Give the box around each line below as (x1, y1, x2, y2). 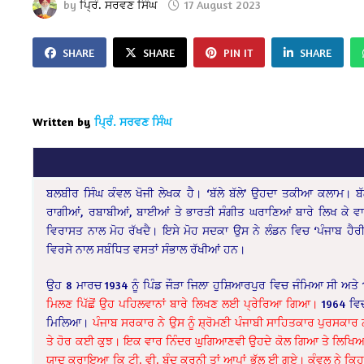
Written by (32, 114, 92, 128)
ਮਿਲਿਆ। (46, 314, 93, 329)
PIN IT (223, 45, 253, 59)
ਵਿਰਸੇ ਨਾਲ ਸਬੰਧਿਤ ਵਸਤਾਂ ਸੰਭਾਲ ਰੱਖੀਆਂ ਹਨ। (46, 241, 246, 256)
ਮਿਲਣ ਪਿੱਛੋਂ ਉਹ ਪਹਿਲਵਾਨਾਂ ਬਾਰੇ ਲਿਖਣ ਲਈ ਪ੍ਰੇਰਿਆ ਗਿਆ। (46, 296, 318, 310)
